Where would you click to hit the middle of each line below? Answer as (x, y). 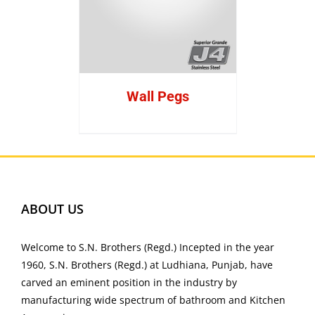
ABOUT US (52, 208)
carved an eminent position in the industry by (129, 282)
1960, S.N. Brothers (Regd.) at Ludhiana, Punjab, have (147, 264)
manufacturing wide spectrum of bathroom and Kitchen (153, 300)
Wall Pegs (157, 96)
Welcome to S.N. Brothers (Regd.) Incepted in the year (148, 247)
